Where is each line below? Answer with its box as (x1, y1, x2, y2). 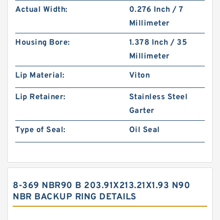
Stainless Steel (129, 92, 188, 102)
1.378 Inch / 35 (129, 38, 188, 48)
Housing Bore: (15, 38, 70, 48)
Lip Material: (15, 71, 65, 81)
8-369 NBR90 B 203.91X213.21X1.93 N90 (13, 180, 190, 192)
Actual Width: (15, 5, 68, 15)
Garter (129, 106, 155, 116)
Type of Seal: (15, 125, 66, 135)
